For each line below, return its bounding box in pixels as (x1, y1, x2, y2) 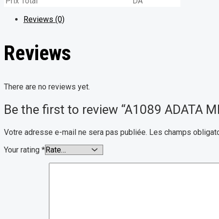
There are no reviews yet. (4, 82, 90, 91)
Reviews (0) (23, 15, 65, 24)
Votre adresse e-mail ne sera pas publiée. (4, 127, 147, 137)
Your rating (4, 145, 42, 154)
